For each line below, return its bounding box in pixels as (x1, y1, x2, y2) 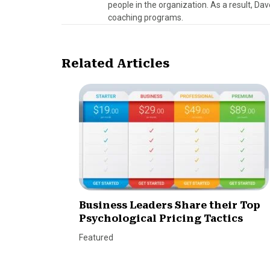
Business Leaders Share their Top (79, 199, 261, 212)
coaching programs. (108, 13, 183, 23)
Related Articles (61, 56, 169, 71)
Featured (79, 233, 114, 243)
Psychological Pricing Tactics (79, 213, 243, 225)
